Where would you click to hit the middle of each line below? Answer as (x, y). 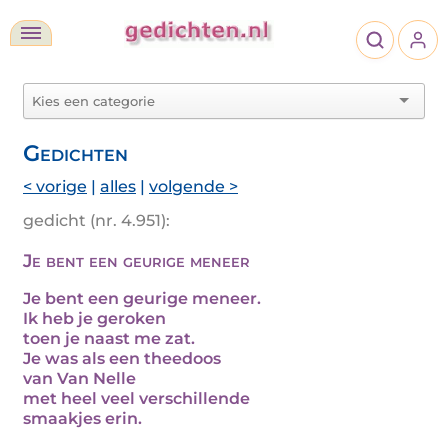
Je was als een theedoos (122, 358)
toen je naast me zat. (109, 338)
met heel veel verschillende (136, 398)
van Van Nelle (79, 378)
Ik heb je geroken (94, 318)
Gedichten (75, 153)
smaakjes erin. (82, 418)
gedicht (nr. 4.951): (96, 220)
